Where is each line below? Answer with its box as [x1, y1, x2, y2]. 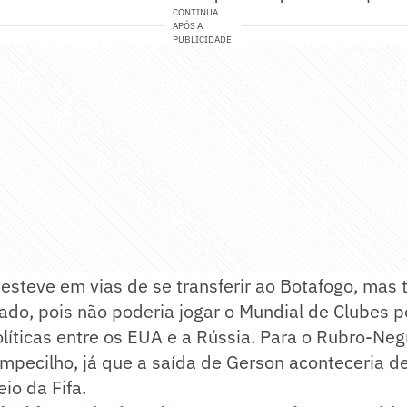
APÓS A [173, 20, 203, 33]
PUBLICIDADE [173, 34, 233, 46]
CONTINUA [173, 6, 219, 19]
